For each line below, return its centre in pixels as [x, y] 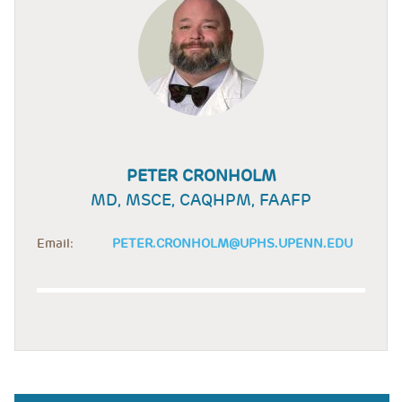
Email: [55, 243]
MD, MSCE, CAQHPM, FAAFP [201, 200]
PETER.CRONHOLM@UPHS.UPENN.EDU [232, 243]
